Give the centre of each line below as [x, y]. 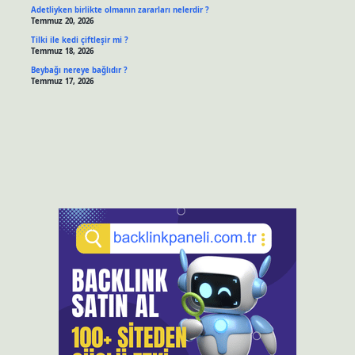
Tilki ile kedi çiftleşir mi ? [79, 40]
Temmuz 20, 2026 [62, 21]
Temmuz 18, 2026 [62, 52]
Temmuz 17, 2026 [62, 81]
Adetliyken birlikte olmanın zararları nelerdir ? [120, 10]
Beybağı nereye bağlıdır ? [79, 70]
